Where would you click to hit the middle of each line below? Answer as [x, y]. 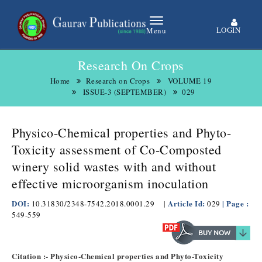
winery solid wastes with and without [114, 166]
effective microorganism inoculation [110, 183]
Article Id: [187, 203]
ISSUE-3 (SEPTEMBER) [124, 92]
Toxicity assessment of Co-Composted [117, 149]
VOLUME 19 [190, 81]
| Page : [235, 203]
